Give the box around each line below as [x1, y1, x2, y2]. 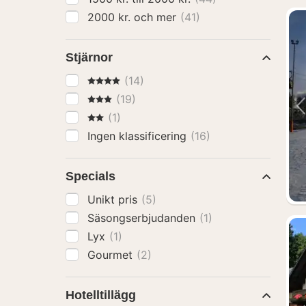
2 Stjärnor [87, 110, 138, 124]
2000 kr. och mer [134, 10, 180, 24]
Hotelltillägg [66, 288, 136, 302]
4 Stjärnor [87, 73, 138, 87]
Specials [66, 169, 115, 183]
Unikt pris [87, 193, 141, 206]
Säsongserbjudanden [87, 211, 199, 225]
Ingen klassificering [87, 129, 190, 143]
